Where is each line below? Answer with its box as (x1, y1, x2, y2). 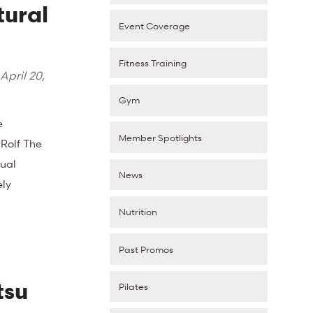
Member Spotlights (119, 131, 203, 144)
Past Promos (119, 242, 174, 256)
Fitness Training (119, 57, 187, 70)
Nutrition (119, 205, 158, 219)
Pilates (119, 279, 149, 293)
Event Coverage (119, 19, 191, 32)
